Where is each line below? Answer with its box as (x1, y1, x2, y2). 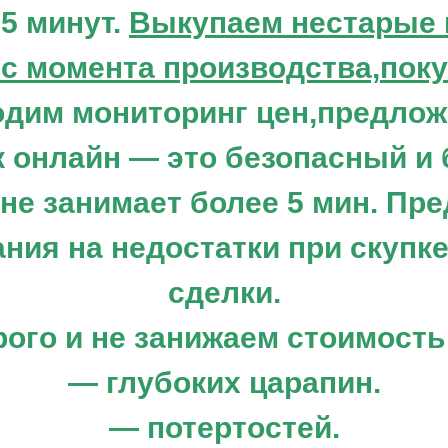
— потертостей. (108, 411, 340, 444)
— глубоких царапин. (67, 366, 381, 399)
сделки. (167, 276, 281, 309)
